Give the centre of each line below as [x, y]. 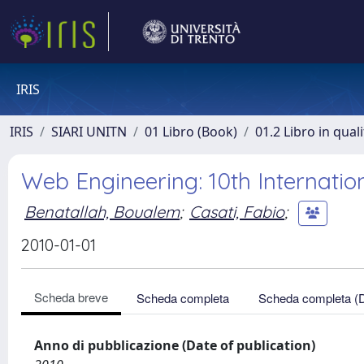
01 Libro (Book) [191, 132]
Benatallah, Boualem [102, 211]
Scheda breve [71, 297]
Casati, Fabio [237, 211]
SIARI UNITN [89, 132]
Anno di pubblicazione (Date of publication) [175, 345]
